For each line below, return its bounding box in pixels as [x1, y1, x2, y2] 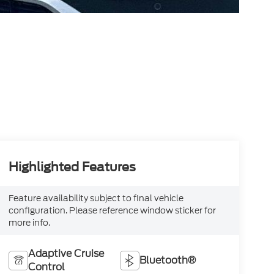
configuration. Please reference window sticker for [8, 204, 216, 217]
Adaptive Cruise [28, 246, 104, 261]
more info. [8, 216, 50, 229]
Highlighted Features [8, 160, 136, 174]
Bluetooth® [139, 253, 196, 267]
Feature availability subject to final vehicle [8, 191, 183, 204]
